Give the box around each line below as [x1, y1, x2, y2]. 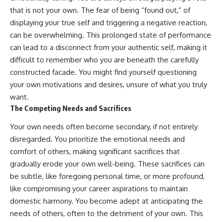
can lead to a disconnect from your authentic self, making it [10, 43, 207, 53]
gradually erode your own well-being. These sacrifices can [10, 159, 205, 168]
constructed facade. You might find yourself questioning [10, 67, 197, 77]
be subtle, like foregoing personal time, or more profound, [10, 171, 205, 181]
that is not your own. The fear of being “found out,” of [10, 5, 190, 15]
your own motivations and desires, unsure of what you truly [10, 80, 207, 90]
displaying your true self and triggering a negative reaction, [10, 18, 207, 28]
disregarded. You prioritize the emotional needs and [10, 134, 185, 144]
